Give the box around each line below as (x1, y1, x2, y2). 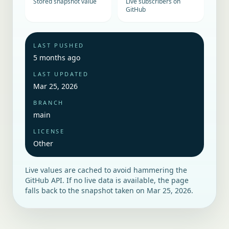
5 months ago (33, 53, 80, 62)
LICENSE (33, 127, 65, 135)
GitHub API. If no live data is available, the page (25, 175, 189, 185)
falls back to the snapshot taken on (25, 186, 147, 195)
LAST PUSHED (33, 41, 85, 49)
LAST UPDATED (33, 70, 89, 78)
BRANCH (33, 99, 64, 106)
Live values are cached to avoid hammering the (25, 165, 187, 175)
